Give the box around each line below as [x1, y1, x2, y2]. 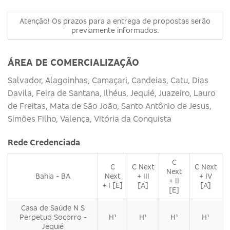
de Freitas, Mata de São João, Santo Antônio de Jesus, [8, 100, 212, 111]
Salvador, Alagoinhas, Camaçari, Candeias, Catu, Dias [8, 74, 208, 85]
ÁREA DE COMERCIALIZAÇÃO [8, 56, 139, 68]
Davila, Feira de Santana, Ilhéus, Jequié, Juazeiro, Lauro [8, 87, 216, 98]
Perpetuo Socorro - [19, 212, 87, 221]
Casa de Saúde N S [21, 203, 85, 212]
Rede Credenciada [8, 137, 80, 147]
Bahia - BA [35, 171, 70, 180]
